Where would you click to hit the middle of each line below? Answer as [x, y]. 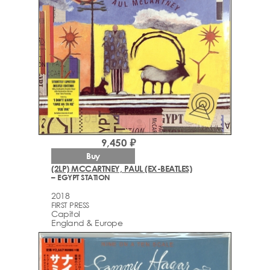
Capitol [66, 213]
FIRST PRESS [70, 205]
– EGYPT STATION [81, 177]
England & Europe [87, 222]
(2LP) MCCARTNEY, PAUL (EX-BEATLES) [121, 168]
